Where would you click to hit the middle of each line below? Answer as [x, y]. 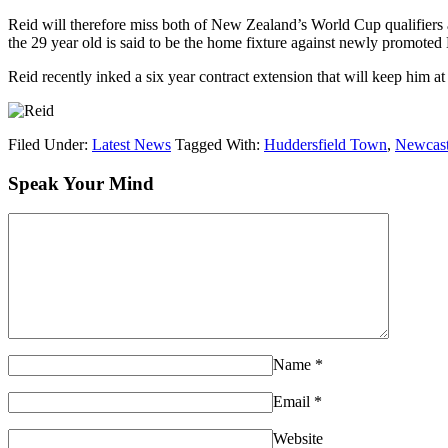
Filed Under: [50, 144]
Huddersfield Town [325, 144]
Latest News [131, 144]
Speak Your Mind [81, 183]
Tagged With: [219, 144]
